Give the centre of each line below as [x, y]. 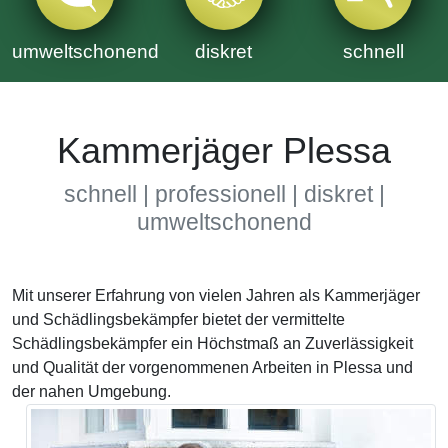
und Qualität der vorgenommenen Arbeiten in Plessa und [212, 367]
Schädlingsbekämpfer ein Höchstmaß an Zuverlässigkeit [212, 343]
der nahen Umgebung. [91, 391]
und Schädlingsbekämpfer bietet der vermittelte [178, 319]
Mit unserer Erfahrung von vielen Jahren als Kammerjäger [216, 295]
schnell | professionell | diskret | [224, 194]
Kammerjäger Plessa [224, 151]
